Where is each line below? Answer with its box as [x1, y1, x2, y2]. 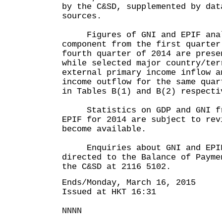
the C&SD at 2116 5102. [62, 162, 171, 171]
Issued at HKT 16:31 [62, 187, 156, 197]
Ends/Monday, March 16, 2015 [62, 178, 196, 187]
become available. [62, 124, 146, 134]
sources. [62, 11, 102, 21]
